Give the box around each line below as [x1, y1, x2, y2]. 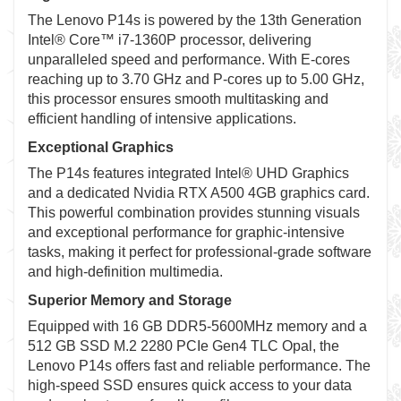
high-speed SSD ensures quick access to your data [28, 378, 352, 393]
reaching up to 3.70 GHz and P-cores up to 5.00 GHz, [28, 72, 364, 87]
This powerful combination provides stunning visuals [28, 205, 360, 220]
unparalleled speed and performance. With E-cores [28, 52, 350, 67]
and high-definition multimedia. [28, 264, 223, 279]
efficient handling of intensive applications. [28, 111, 296, 126]
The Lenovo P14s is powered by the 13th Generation [28, 13, 362, 28]
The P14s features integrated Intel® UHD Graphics [28, 166, 349, 181]
